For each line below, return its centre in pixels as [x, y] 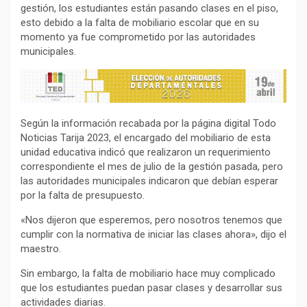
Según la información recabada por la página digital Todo [148, 123]
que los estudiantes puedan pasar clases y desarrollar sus [151, 287]
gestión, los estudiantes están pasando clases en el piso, [149, 9]
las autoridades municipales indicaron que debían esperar [149, 181]
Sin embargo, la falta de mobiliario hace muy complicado [148, 273]
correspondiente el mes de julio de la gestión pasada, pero [152, 166]
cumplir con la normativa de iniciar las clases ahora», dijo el [153, 234]
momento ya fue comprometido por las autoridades [138, 37]
